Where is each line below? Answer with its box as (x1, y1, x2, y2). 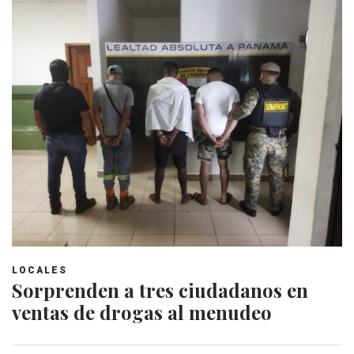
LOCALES (12, 264, 67, 276)
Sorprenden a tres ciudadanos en (12, 277, 308, 303)
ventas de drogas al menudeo (12, 299, 272, 325)
